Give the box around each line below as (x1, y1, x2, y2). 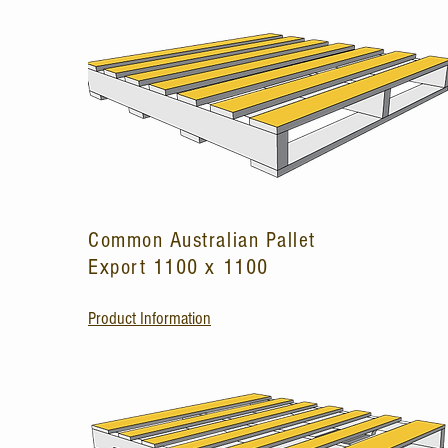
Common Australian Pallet (88, 228, 323, 253)
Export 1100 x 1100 (88, 255, 269, 280)
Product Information (88, 308, 211, 329)
